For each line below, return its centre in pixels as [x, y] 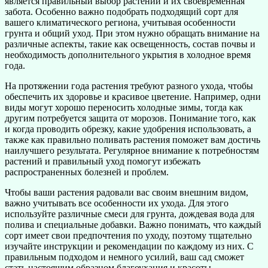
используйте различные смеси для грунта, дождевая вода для [130, 214]
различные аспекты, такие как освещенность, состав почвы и [130, 44]
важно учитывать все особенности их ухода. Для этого [117, 203]
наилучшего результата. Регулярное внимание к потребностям [132, 150]
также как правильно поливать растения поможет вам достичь [133, 139]
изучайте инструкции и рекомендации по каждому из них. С [129, 246]
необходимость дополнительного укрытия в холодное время [128, 54]
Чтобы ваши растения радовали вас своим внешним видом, [127, 192]
